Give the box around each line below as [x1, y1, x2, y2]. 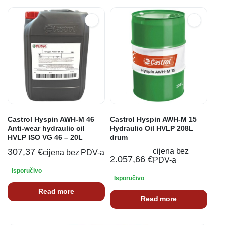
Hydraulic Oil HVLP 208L [110, 124, 193, 132]
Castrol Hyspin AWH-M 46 [8, 115, 94, 123]
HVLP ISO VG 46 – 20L [8, 133, 83, 141]
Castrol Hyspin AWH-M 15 [110, 115, 197, 123]
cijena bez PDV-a [42, 148, 105, 157]
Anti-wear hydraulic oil [8, 124, 85, 132]
